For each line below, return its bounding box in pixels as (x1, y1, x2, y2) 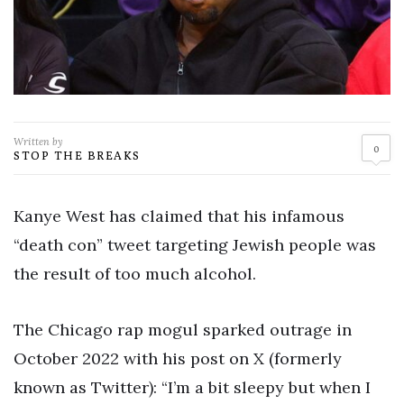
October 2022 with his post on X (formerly (14, 347, 342, 369)
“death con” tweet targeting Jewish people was (14, 234, 376, 255)
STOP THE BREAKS (14, 147, 141, 162)
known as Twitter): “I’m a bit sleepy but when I (14, 376, 371, 398)
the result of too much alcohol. (14, 262, 256, 284)
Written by (14, 134, 63, 148)
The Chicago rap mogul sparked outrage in (14, 318, 352, 340)
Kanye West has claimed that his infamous (14, 205, 344, 226)
